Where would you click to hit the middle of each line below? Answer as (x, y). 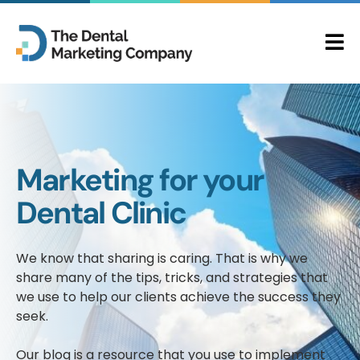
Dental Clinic (101, 213)
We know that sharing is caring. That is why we (162, 258)
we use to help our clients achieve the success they (178, 297)
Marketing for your (140, 180)
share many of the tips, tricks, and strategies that (172, 278)
